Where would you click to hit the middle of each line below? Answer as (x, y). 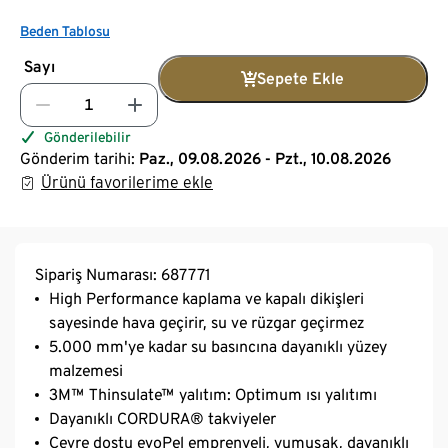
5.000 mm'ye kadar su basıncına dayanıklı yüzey (218, 347)
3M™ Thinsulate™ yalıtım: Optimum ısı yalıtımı (213, 395)
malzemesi (86, 371)
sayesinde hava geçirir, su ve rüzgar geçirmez (206, 323)
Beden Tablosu (65, 31)
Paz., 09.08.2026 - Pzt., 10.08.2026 (265, 159)
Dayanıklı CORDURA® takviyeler (162, 419)
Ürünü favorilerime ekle (127, 183)
